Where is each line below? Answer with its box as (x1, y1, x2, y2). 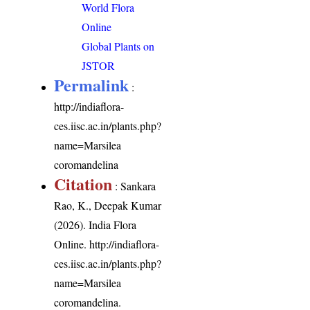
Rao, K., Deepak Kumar (54, 197, 162, 212)
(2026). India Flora (54, 217, 137, 232)
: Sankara (112, 178, 156, 193)
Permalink (54, 72, 129, 97)
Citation (54, 171, 113, 196)
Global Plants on (82, 38, 155, 53)
